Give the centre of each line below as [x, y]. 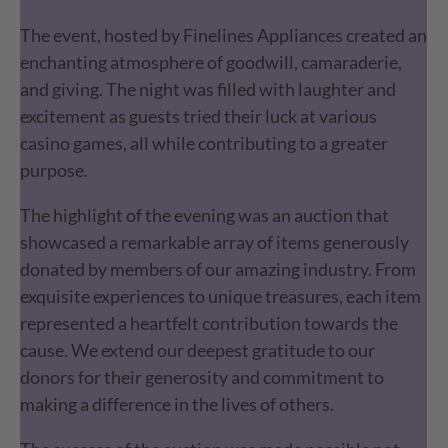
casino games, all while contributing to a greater [204, 143]
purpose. [54, 170]
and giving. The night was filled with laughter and [208, 89]
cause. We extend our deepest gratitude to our [198, 350]
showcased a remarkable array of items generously [215, 242]
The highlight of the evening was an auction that [205, 215]
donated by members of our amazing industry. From [218, 269]
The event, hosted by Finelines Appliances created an [224, 35]
